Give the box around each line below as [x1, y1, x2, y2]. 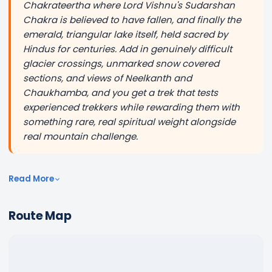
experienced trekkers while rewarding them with [23, 101, 240, 114]
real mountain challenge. [23, 130, 138, 143]
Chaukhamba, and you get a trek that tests [23, 86, 218, 99]
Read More [8, 173, 54, 185]
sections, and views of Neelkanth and [23, 72, 192, 84]
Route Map [8, 208, 72, 224]
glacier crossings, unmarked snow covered [23, 57, 219, 70]
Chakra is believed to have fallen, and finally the [23, 13, 241, 26]
